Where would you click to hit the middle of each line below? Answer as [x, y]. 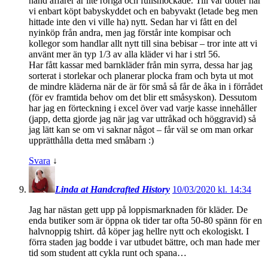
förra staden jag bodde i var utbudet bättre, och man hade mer [144, 242]
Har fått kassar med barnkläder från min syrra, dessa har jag [141, 65]
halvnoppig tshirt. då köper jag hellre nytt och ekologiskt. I [139, 232]
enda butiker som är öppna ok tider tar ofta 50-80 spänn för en [145, 221]
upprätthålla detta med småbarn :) [91, 141]
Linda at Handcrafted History [112, 190]
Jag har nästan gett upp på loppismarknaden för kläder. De [138, 210]
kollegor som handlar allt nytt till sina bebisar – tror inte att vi [143, 44]
